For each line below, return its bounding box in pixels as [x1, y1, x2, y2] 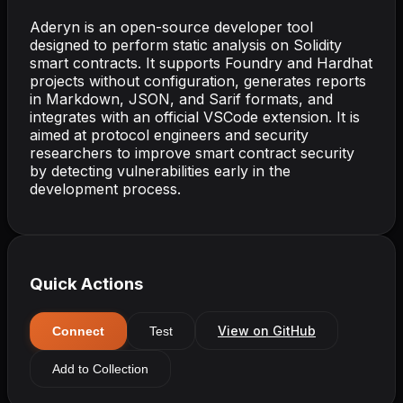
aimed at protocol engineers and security [30, 125, 309, 144]
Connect [52, 323, 104, 338]
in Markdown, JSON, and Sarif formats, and [30, 89, 333, 108]
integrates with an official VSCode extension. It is [30, 107, 360, 126]
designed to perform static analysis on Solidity [30, 35, 342, 54]
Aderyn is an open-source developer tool [30, 17, 313, 36]
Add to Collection [52, 362, 148, 377]
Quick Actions [30, 273, 143, 295]
